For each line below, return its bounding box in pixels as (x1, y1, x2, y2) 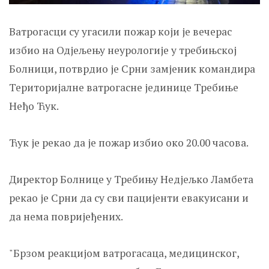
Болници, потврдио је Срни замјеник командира (9, 61, 255, 76)
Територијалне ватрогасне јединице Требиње (9, 80, 238, 94)
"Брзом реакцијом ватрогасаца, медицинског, (9, 246, 239, 260)
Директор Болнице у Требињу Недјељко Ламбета (9, 172, 253, 186)
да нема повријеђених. (9, 209, 123, 223)
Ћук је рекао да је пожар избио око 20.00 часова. (9, 135, 249, 150)
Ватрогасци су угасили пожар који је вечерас (9, 24, 232, 38)
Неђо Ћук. (9, 98, 59, 113)
